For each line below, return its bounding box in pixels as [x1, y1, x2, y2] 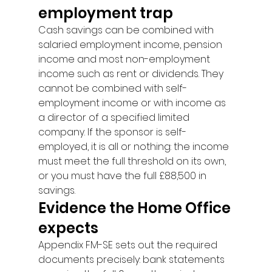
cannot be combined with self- [38, 81, 187, 95]
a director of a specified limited [38, 110, 192, 124]
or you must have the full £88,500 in [38, 169, 209, 183]
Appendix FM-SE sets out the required [38, 238, 220, 252]
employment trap [38, 3, 173, 23]
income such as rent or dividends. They [38, 67, 226, 81]
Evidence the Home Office [38, 198, 234, 218]
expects [38, 218, 98, 238]
